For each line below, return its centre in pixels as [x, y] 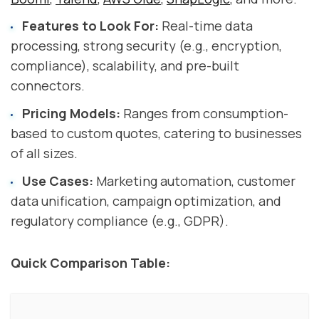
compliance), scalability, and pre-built [125, 66]
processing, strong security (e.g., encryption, [146, 46]
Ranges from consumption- [204, 114]
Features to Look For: [90, 26]
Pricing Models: [71, 114]
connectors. [48, 86]
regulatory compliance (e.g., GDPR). [120, 220]
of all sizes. [44, 153]
